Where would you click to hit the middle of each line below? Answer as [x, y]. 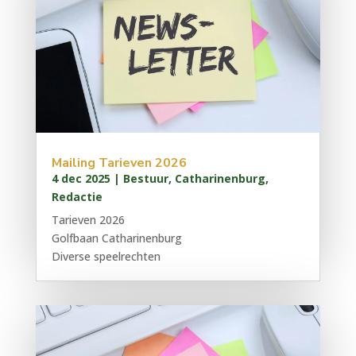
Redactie [77, 197]
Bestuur [145, 179]
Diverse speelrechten [106, 257]
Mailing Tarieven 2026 [119, 163]
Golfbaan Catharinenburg [116, 238]
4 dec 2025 [81, 179]
